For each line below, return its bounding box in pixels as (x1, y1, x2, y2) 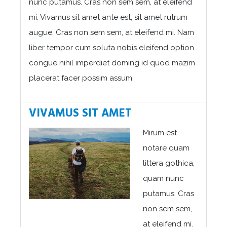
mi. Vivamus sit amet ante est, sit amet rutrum (29, 12, 187, 22)
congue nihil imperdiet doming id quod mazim (29, 58, 195, 67)
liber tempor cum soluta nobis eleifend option (29, 43, 194, 52)
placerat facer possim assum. (29, 73, 134, 83)
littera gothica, (143, 158, 195, 168)
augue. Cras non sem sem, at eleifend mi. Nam (29, 27, 194, 37)
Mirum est (143, 128, 177, 137)
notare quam (143, 143, 190, 153)
